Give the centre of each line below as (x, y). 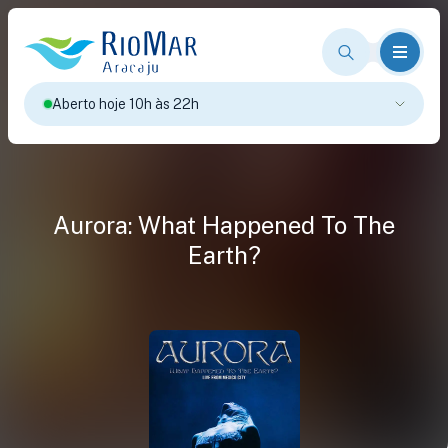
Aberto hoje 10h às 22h (125, 103)
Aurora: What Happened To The (224, 225)
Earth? (224, 255)
